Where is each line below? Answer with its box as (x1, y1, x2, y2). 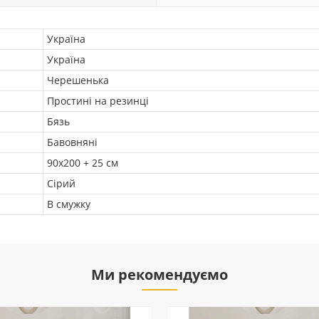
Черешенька (47, 73, 109, 87)
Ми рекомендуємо (91, 265, 228, 284)
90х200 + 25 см (47, 156, 118, 169)
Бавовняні (47, 135, 98, 149)
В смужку (47, 197, 90, 211)
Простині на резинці (47, 94, 149, 108)
